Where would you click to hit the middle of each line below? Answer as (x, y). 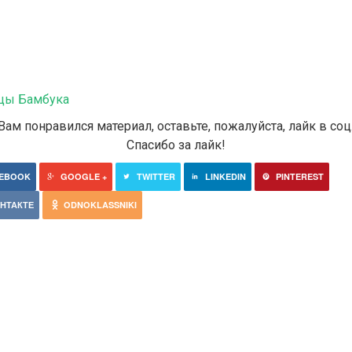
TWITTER (156, 176)
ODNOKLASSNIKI (100, 204)
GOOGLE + (83, 176)
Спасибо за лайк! (176, 145)
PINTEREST (299, 176)
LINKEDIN (225, 176)
